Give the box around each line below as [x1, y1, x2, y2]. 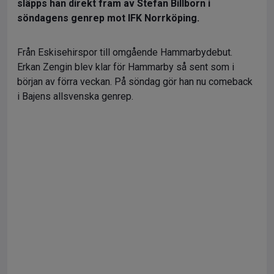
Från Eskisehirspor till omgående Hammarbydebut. [17, 46, 232, 58]
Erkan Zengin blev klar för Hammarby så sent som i [17, 61, 234, 73]
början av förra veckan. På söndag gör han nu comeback [17, 76, 253, 87]
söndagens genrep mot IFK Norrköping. [17, 12, 199, 24]
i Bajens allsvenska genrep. [17, 91, 133, 102]
